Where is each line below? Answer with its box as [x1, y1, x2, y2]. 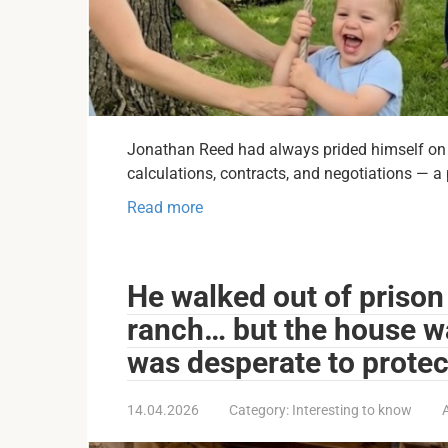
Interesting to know [292, 401, 412, 418]
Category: [229, 401, 289, 418]
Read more [127, 197, 203, 217]
